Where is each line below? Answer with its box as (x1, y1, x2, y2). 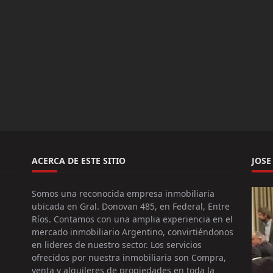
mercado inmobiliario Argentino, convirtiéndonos (32, 226, 234, 238)
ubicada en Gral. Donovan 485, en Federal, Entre (32, 200, 230, 213)
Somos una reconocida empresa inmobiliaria (32, 188, 215, 200)
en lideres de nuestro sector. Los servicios (32, 239, 202, 251)
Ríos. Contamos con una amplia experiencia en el (32, 213, 233, 225)
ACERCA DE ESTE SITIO (32, 155, 126, 167)
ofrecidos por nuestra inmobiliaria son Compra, (32, 252, 227, 264)
